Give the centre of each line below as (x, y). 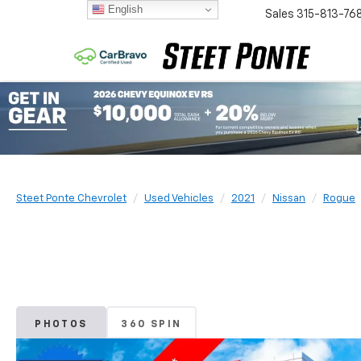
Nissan (289, 199)
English (123, 9)
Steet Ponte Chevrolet (71, 199)
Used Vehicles (179, 199)
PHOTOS (61, 324)
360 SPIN (151, 324)
